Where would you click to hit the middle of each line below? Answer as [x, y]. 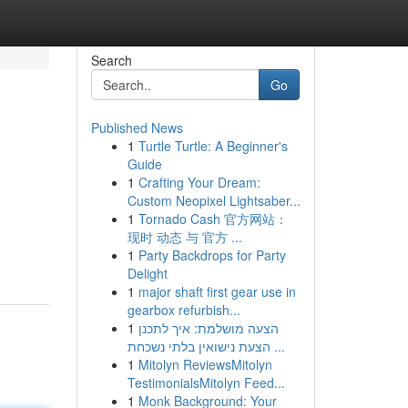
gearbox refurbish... [184, 310]
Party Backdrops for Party [212, 255]
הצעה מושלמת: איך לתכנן [208, 328]
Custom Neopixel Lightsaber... [214, 200]
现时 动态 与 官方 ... [184, 237]
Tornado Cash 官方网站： [213, 219]
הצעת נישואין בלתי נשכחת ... [277, 346]
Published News [137, 127]
